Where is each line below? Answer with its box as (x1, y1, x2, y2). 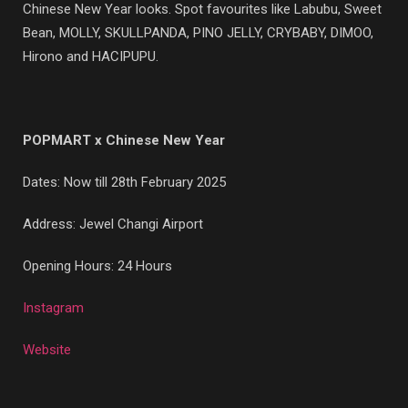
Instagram (23, 300, 84, 317)
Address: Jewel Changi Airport (23, 216, 203, 233)
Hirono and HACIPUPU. (23, 48, 162, 66)
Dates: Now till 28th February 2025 (23, 174, 226, 191)
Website (23, 342, 71, 359)
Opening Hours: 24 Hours (23, 258, 172, 275)
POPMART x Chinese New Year (23, 132, 225, 149)
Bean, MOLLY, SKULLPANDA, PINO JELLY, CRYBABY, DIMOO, (23, 25, 373, 42)
